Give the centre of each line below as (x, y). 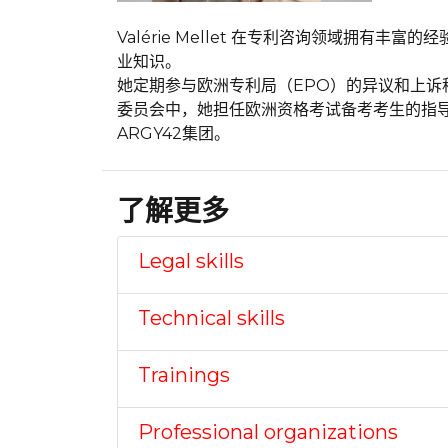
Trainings (184, 374)
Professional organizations (268, 431)
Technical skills (211, 317)
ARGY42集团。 (173, 133)
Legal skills (191, 260)
